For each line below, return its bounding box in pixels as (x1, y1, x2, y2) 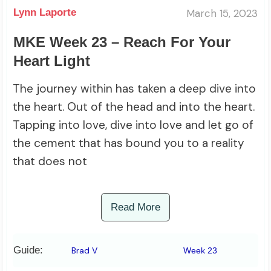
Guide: (13, 244, 43, 256)
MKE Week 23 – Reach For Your (13, 34, 230, 51)
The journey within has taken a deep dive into (13, 81, 256, 97)
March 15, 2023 (186, 6, 258, 20)
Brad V (71, 245, 98, 256)
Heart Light (13, 53, 90, 70)
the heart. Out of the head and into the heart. (13, 99, 255, 115)
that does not (13, 154, 87, 169)
